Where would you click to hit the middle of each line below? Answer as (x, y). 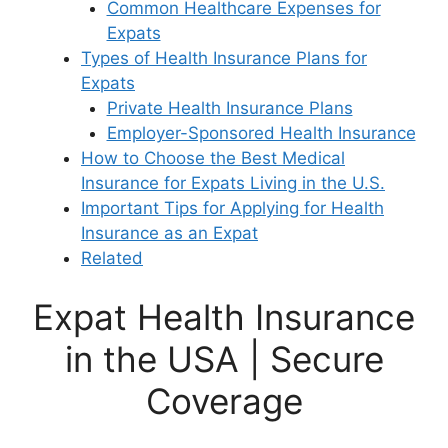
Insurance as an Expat (169, 232)
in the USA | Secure (224, 359)
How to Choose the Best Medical (213, 157)
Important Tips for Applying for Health (232, 207)
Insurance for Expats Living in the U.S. (233, 182)
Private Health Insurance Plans (229, 107)
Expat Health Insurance (224, 317)
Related (112, 257)
